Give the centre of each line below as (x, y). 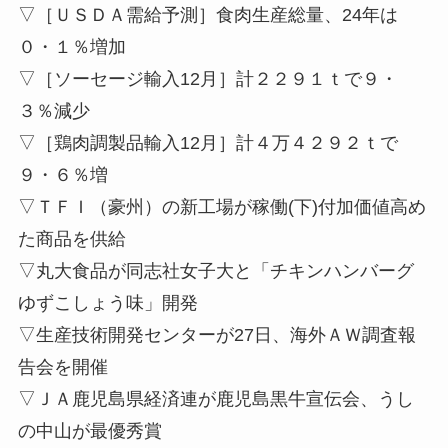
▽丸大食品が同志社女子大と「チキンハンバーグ (215, 271)
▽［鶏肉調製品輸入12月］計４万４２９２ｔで (207, 143)
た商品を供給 (71, 239)
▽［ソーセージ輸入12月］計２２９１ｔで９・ (207, 79)
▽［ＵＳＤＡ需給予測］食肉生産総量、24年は (207, 15)
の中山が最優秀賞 (89, 431)
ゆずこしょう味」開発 (107, 303)
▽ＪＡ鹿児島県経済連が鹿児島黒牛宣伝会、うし (215, 399)
